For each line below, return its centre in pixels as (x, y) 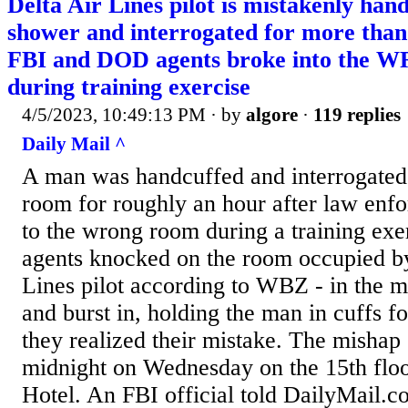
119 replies (357, 115)
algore (272, 115)
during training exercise (129, 87)
